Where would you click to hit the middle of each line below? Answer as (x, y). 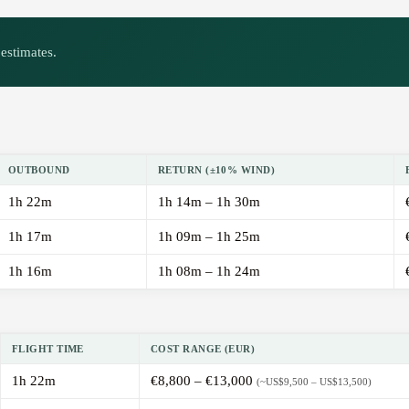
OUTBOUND (39, 170)
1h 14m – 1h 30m (209, 202)
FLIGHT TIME (48, 349)
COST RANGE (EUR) (203, 349)
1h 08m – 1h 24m (209, 272)
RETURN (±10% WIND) (217, 170)
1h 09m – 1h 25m (209, 237)
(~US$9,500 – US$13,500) (314, 382)
